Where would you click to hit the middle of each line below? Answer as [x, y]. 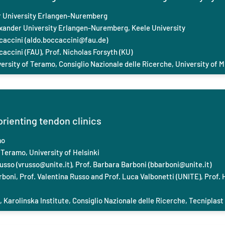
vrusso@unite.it [44, 164]
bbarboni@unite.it [180, 164]
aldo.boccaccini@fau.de [66, 40]
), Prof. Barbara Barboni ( [110, 164]
